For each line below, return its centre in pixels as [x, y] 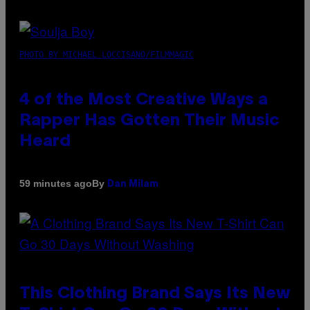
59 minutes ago [56, 184]
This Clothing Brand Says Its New [155, 294]
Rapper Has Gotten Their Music [149, 121]
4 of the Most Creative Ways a [144, 100]
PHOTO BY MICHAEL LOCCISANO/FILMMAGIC [107, 54]
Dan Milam [133, 184]
